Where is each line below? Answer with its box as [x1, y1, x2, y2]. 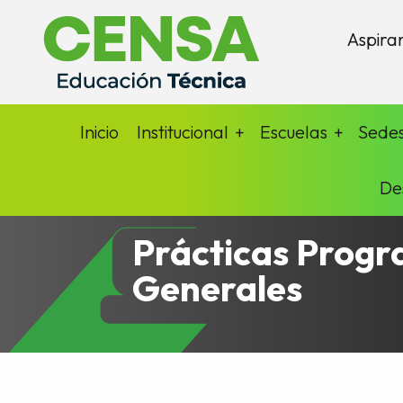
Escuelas [259, 121, 327, 143]
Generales [132, 265, 303, 310]
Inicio [79, 121, 119, 143]
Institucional [137, 121, 229, 143]
